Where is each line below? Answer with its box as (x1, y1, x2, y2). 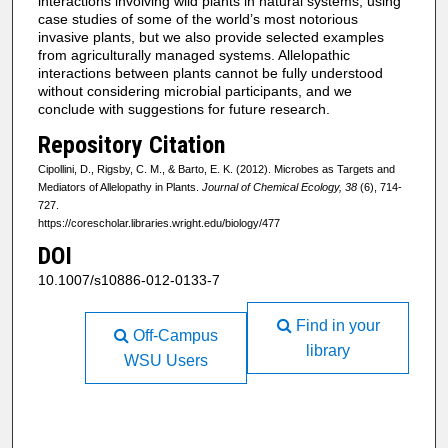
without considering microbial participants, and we (37, 82, 352, 99)
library (306, 342, 351, 360)
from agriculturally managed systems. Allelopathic (37, 46, 350, 63)
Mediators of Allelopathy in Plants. (37, 180, 202, 193)
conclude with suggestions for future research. (37, 100, 330, 117)
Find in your (291, 317, 380, 335)
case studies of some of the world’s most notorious (37, 10, 358, 27)
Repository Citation (37, 130, 225, 159)
